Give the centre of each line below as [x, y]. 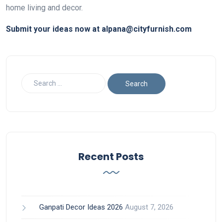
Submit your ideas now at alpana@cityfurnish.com [99, 29]
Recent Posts [111, 157]
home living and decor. [44, 8]
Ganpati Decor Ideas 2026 [81, 207]
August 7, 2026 [149, 207]
